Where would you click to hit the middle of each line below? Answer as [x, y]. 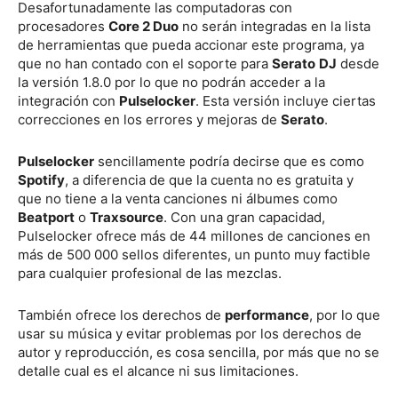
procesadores [63, 26]
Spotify [41, 179]
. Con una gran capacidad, [244, 217]
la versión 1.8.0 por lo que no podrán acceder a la [171, 82]
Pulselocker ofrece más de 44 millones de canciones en [194, 235]
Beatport [46, 217]
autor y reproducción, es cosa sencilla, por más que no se [199, 352]
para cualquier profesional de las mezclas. [150, 273]
